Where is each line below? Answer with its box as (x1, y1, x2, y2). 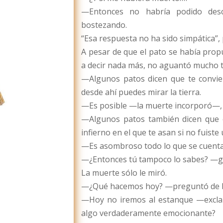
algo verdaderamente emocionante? (81, 208, 216, 219)
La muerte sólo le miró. (81, 167, 167, 179)
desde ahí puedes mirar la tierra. (81, 87, 201, 98)
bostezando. (81, 19, 127, 31)
